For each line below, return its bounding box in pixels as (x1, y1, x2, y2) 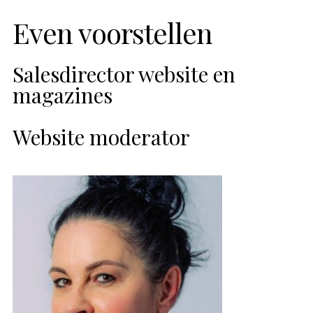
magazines (13, 80, 112, 109)
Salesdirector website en (13, 59, 235, 88)
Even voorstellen (13, 13, 212, 51)
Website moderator (13, 122, 190, 151)
